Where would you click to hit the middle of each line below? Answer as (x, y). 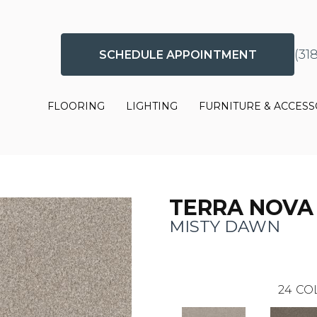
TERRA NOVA (241, 207)
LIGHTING (152, 106)
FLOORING (76, 106)
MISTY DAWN (225, 226)
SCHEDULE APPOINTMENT (178, 54)
